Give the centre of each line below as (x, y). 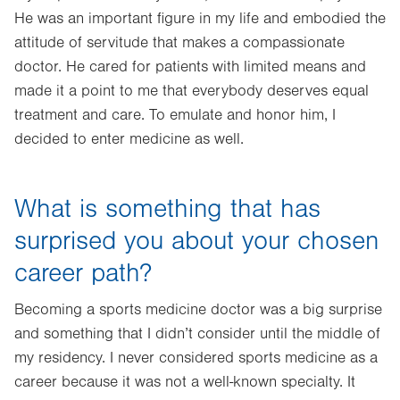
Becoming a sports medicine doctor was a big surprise (198, 310)
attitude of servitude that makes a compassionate (179, 43)
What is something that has (167, 209)
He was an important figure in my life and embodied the (200, 19)
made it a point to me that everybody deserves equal (192, 91)
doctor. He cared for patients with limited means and (190, 67)
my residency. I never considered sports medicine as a (196, 358)
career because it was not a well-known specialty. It (185, 382)
